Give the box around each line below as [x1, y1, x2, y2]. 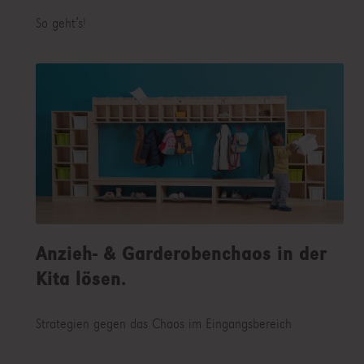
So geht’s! [35, 14, 86, 32]
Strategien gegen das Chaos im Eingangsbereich [35, 315, 292, 333]
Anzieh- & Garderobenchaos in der [35, 242, 327, 266]
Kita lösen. [35, 267, 126, 292]
